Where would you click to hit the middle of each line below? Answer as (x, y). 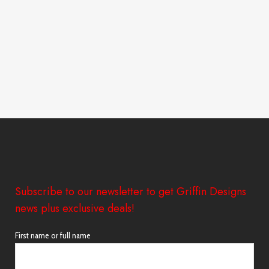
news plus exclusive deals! (75, 209)
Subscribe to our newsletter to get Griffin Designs (131, 192)
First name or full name (53, 236)
